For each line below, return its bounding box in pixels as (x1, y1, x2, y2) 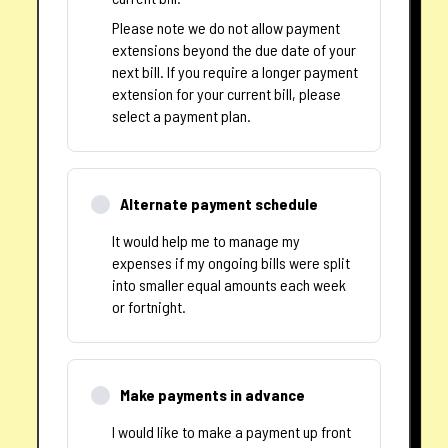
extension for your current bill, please (112, 84, 342, 104)
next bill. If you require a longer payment (112, 62, 359, 82)
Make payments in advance (119, 385, 305, 405)
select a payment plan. (112, 106, 252, 126)
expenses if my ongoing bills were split (112, 253, 351, 273)
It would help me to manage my (112, 231, 301, 251)
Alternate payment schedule (119, 194, 318, 214)
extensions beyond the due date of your (112, 40, 357, 60)
